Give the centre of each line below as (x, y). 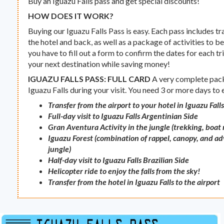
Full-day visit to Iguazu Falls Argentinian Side (123, 116)
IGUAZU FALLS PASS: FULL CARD (89, 79)
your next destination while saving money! (99, 64)
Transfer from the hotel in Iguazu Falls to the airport (134, 182)
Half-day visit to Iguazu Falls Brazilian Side (119, 160)
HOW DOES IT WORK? (71, 16)
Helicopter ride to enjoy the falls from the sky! (124, 171)
